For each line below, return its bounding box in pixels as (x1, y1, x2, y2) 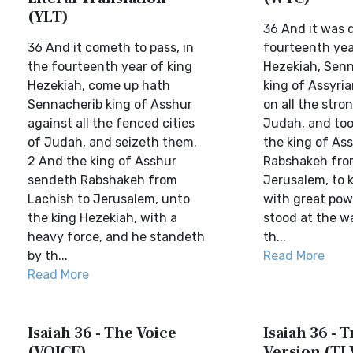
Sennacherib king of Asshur (28, 97, 192, 112)
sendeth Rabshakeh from (28, 173, 177, 188)
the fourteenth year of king (28, 59, 192, 74)
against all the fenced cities (28, 116, 195, 131)
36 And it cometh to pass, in (28, 40, 194, 55)
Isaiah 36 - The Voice (28, 323, 176, 344)
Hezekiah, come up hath (28, 78, 170, 93)
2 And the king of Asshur (28, 154, 176, 169)
